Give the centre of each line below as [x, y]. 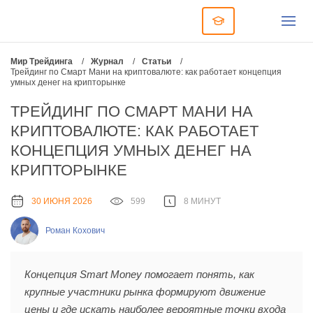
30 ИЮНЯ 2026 [62, 201]
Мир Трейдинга [42, 61]
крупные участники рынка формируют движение [145, 292]
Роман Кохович [75, 230]
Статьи [156, 61]
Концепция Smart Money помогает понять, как [139, 274]
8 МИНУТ [202, 201]
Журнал [107, 61]
